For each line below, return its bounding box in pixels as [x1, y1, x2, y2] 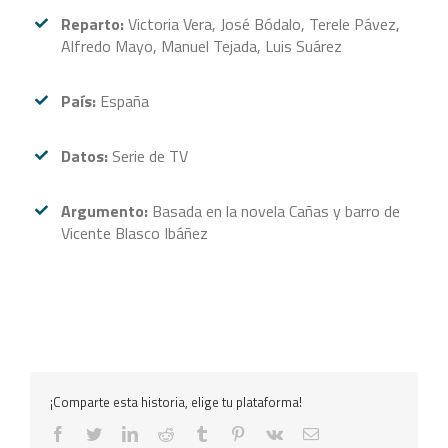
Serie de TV [108, 144, 189, 169]
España [96, 89, 150, 114]
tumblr [209, 424, 250, 441]
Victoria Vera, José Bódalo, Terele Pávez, [124, 12, 401, 37]
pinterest [245, 424, 298, 441]
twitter [101, 424, 141, 441]
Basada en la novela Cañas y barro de [148, 199, 401, 224]
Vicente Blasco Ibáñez [61, 221, 209, 246]
